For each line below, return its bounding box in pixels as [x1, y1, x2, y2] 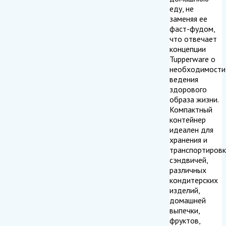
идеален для [169, 124, 213, 135]
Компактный [169, 104, 212, 115]
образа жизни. [169, 94, 219, 104]
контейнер [169, 114, 206, 125]
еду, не [169, 3, 194, 14]
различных [169, 164, 206, 175]
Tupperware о [169, 53, 215, 64]
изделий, [169, 185, 200, 195]
